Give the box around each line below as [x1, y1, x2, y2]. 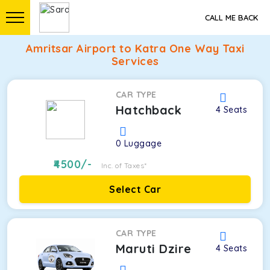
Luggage [124, 138, 162, 149]
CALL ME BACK [205, 13, 258, 22]
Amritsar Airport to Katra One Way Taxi [25, 42, 245, 55]
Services [111, 54, 159, 68]
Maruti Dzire [115, 241, 192, 256]
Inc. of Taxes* [101, 161, 147, 170]
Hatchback [115, 102, 182, 118]
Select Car [109, 183, 161, 195]
